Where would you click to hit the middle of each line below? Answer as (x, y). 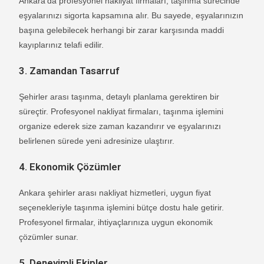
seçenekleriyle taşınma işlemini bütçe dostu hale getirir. (122, 207)
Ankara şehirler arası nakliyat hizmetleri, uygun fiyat (115, 192)
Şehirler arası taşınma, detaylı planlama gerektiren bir (119, 96)
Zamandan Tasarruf (75, 70)
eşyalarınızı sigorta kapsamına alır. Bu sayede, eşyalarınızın (131, 15)
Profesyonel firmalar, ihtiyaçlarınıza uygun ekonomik (116, 222)
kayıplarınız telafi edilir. (62, 44)
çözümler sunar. (49, 237)
